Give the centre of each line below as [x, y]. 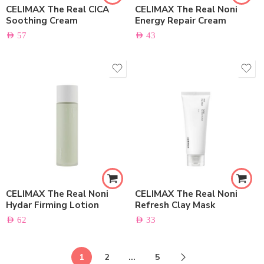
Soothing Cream [42, 21]
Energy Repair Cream [181, 21]
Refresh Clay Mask [175, 205]
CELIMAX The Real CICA [57, 9]
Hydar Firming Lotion [52, 205]
